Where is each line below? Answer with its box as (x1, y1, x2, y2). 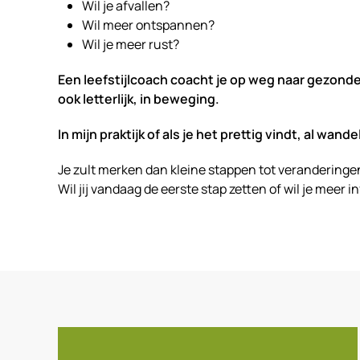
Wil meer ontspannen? (82, 16, 215, 34)
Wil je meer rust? (82, 35, 179, 53)
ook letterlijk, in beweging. (58, 90, 219, 108)
